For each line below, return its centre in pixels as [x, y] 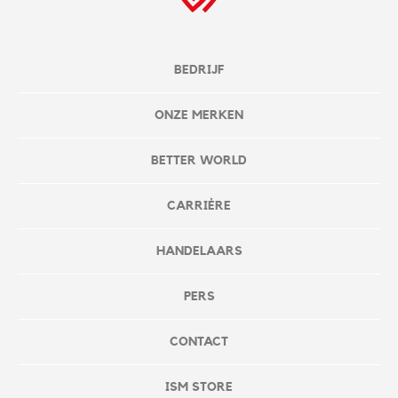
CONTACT [199, 342]
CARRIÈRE [199, 207]
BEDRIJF [199, 71]
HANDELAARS [199, 252]
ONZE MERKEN [199, 116]
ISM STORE [199, 388]
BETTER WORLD [199, 161]
